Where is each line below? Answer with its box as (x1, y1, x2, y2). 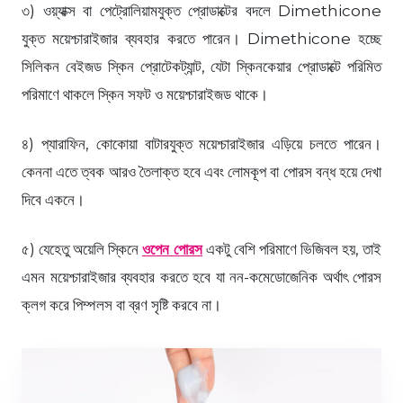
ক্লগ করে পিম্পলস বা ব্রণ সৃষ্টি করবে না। (22, 295, 221, 314)
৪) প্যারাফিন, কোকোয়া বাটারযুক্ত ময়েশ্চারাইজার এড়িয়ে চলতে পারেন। (22, 134, 381, 153)
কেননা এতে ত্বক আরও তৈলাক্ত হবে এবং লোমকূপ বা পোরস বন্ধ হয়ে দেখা (22, 162, 381, 181)
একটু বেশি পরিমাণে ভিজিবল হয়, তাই (202, 239, 381, 258)
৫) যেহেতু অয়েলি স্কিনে (22, 239, 142, 258)
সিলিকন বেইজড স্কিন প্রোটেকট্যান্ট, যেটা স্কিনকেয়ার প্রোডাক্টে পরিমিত (22, 57, 381, 76)
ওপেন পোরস (142, 239, 202, 258)
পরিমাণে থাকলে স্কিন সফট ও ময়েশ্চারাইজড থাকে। (22, 85, 268, 103)
